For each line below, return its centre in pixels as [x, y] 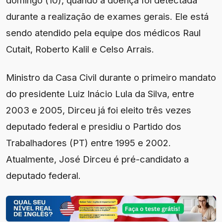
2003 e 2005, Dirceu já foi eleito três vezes [99, 110]
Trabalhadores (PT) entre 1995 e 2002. [88, 142]
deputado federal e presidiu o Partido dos [94, 126]
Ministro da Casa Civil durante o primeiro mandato [111, 77]
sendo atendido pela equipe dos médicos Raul [103, 32]
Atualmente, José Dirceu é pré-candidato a [97, 159]
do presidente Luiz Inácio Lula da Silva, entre [100, 93]
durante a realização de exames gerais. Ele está [107, 16]
